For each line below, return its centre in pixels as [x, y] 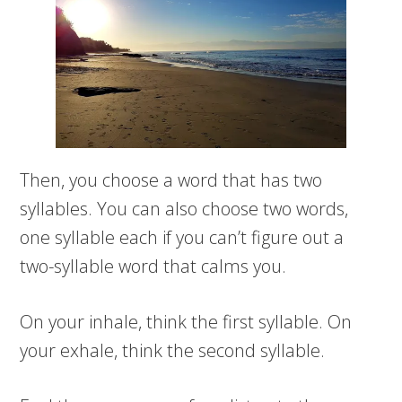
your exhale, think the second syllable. [173, 351]
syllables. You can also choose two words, [184, 209]
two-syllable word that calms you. [153, 267]
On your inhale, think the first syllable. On [186, 322]
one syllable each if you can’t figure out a [182, 238]
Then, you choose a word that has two [171, 180]
